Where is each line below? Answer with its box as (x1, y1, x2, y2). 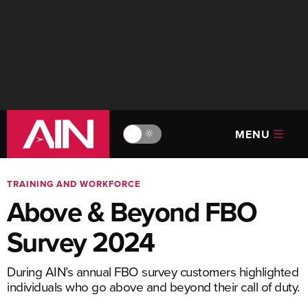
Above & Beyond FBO (7, 192, 257, 232)
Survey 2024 (7, 222, 155, 262)
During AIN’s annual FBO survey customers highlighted (7, 262, 298, 280)
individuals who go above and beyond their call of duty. (7, 277, 300, 296)
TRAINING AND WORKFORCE (7, 177, 141, 190)
